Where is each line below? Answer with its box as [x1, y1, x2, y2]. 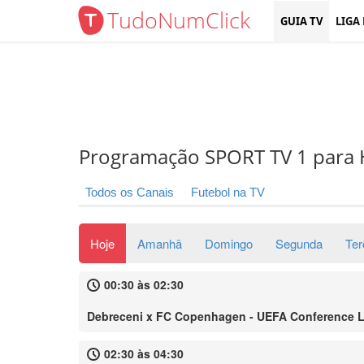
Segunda [275, 235, 323, 252]
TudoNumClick [107, 5, 250, 35]
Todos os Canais [85, 185, 174, 199]
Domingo [205, 235, 253, 252]
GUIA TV [280, 14, 323, 28]
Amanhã [137, 235, 182, 252]
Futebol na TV [191, 185, 265, 199]
